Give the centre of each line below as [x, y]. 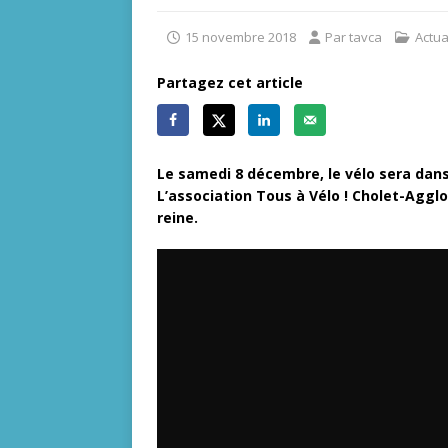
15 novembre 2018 [240, 37]
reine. [177, 217]
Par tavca [353, 37]
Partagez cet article [230, 83]
